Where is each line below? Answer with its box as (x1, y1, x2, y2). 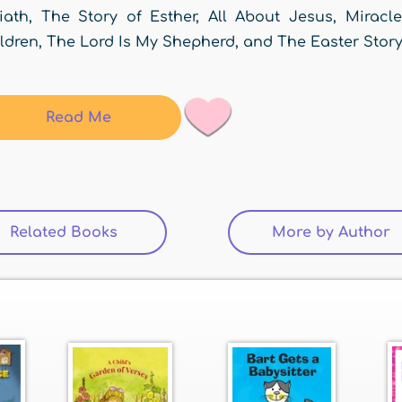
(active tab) (118, 224, 200, 241)
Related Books (10, 224, 118, 241)
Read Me (45, 109, 111, 126)
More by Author (272, 224, 390, 241)
